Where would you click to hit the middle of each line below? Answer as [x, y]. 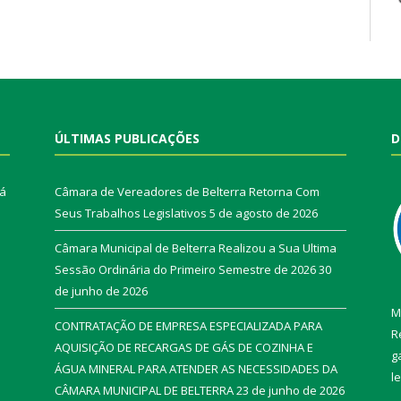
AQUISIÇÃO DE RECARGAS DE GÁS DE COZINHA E [184, 348]
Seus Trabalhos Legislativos [131, 213]
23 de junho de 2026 [290, 391]
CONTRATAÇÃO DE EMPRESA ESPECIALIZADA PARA [188, 326]
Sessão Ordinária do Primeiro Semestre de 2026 [185, 270]
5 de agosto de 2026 [264, 213]
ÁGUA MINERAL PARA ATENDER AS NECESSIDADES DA [196, 369]
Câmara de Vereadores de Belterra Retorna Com [187, 192]
